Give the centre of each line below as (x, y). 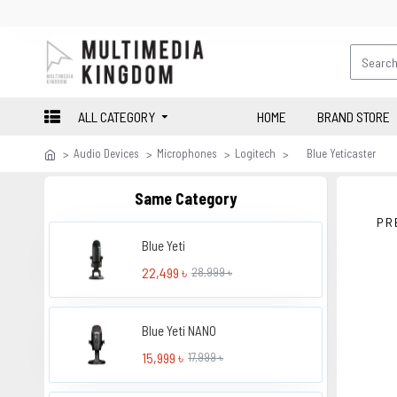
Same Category (186, 198)
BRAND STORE (354, 116)
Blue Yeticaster (341, 153)
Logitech (255, 153)
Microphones (187, 153)
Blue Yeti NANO (179, 330)
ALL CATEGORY (117, 116)
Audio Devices (106, 153)
